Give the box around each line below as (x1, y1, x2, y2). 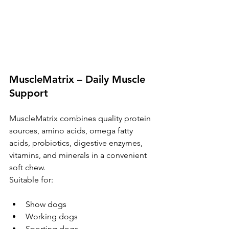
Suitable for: (9, 175, 53, 185)
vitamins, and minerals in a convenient (9, 150, 149, 161)
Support (9, 87, 48, 100)
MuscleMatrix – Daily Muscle (9, 73, 148, 86)
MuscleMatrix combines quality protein (9, 113, 153, 124)
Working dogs (26, 212, 78, 222)
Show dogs (26, 199, 66, 210)
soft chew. (9, 163, 45, 173)
